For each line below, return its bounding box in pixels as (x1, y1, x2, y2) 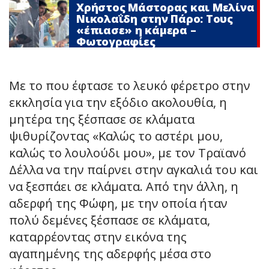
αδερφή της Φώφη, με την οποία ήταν (9, 195, 228, 212)
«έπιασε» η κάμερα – (76, 23, 196, 38)
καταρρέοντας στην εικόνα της (9, 229, 187, 246)
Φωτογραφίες (76, 34, 156, 49)
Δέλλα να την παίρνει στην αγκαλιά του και (9, 162, 258, 178)
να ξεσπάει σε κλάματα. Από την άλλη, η (9, 178, 238, 195)
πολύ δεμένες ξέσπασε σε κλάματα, (9, 212, 210, 229)
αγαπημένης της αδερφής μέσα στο (9, 246, 211, 262)
